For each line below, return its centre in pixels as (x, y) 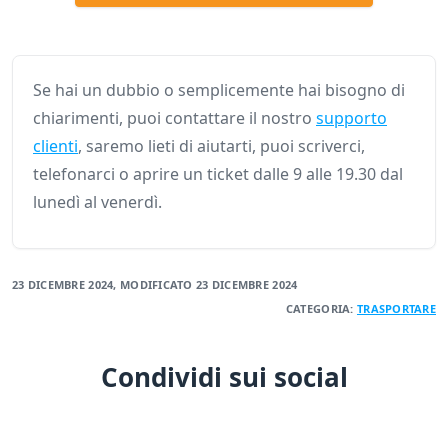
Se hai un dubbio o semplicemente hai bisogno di (219, 90)
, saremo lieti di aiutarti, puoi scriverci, (221, 146)
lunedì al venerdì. (97, 202)
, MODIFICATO (154, 285)
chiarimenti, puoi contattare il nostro (174, 118)
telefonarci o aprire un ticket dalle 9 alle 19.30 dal (218, 174)
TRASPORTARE (396, 309)
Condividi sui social (224, 377)
